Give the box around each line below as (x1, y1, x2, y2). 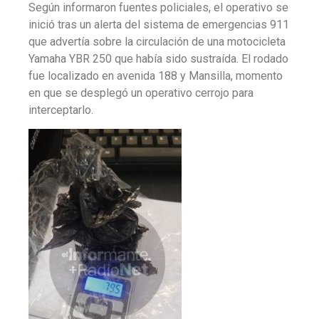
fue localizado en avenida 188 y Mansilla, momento (28, 68, 283, 83)
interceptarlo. (28, 103, 93, 117)
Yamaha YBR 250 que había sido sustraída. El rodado (28, 51, 288, 66)
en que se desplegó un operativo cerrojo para (28, 85, 253, 100)
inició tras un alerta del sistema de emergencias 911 (28, 17, 289, 31)
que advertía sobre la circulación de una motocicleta (28, 34, 286, 48)
